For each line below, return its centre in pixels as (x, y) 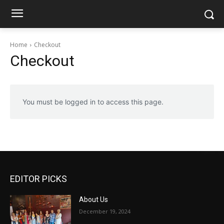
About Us (94, 199)
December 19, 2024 (105, 211)
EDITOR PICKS (38, 179)
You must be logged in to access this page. (93, 102)
